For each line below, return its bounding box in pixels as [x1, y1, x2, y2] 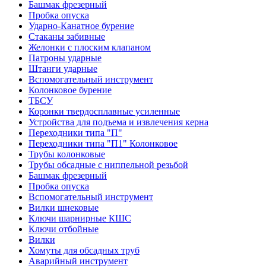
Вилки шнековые [28, 202, 99, 213]
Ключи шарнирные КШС [28, 213, 131, 223]
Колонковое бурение [28, 84, 112, 95]
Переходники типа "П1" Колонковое [28, 138, 178, 148]
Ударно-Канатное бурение [28, 20, 134, 31]
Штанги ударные [28, 63, 97, 74]
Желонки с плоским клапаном [28, 42, 151, 52]
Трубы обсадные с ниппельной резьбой [28, 159, 188, 170]
